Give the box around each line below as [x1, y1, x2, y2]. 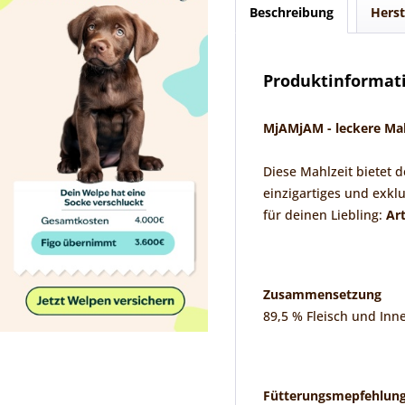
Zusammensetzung [263, 285, 381, 303]
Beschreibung [250, 3, 334, 21]
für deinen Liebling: [263, 205, 382, 223]
